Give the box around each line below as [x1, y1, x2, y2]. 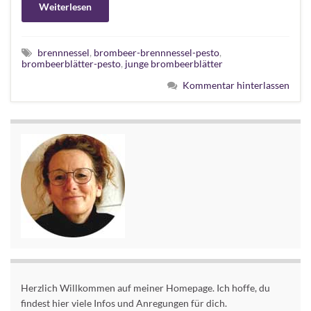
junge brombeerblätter [125, 57, 223, 69]
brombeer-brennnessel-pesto [94, 46, 219, 58]
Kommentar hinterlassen [183, 78, 289, 91]
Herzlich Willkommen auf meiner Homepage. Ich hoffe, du [21, 281, 270, 294]
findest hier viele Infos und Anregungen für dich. [21, 296, 227, 309]
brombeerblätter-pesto [22, 57, 121, 69]
